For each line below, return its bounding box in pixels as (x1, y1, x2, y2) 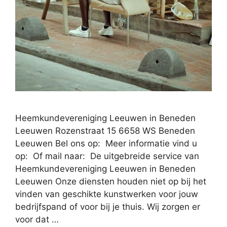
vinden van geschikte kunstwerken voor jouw (15, 188, 198, 199)
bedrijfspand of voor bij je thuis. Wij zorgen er (15, 201, 200, 212)
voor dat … (15, 214, 59, 224)
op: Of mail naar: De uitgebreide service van (15, 150, 199, 161)
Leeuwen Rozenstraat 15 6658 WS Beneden (15, 125, 195, 136)
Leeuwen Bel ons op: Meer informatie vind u (15, 138, 197, 148)
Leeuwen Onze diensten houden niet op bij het (15, 176, 206, 186)
